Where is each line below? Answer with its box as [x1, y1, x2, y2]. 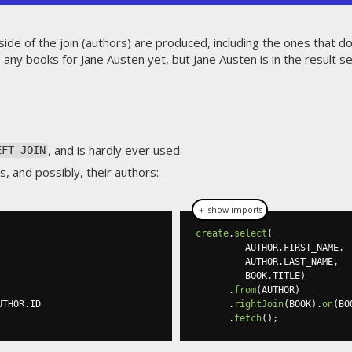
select [234, 227, 267, 239]
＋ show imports [197, 203, 262, 215]
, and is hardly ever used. [47, 141, 182, 158]
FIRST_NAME [284, 241, 339, 253]
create [196, 227, 229, 239]
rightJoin [234, 298, 284, 310]
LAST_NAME [284, 255, 333, 267]
